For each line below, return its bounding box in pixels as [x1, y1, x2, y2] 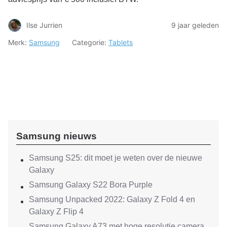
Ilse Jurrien [26, 21, 62, 29]
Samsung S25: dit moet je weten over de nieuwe [29, 154, 202, 163]
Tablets [108, 37, 133, 47]
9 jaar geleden [171, 21, 219, 29]
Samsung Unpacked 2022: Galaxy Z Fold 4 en [29, 195, 195, 204]
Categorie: [72, 37, 108, 47]
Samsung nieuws [16, 130, 97, 141]
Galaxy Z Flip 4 [29, 207, 84, 216]
